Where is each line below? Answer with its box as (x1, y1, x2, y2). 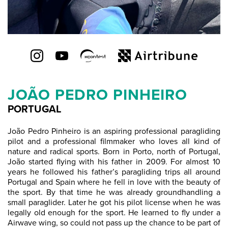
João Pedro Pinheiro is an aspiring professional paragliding (8, 126, 220, 136)
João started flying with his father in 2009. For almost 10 (8, 157, 220, 167)
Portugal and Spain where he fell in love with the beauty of (8, 177, 220, 187)
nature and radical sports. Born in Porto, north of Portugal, (8, 147, 220, 157)
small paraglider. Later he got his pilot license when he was (8, 197, 220, 208)
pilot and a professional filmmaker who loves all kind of (8, 136, 220, 147)
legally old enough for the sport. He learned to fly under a (8, 208, 220, 218)
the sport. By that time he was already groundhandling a (8, 187, 220, 197)
